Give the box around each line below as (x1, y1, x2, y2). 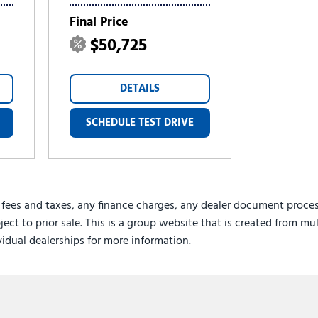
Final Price (70, 12, 129, 33)
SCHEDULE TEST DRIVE (86, 114, 194, 131)
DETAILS (120, 80, 160, 97)
